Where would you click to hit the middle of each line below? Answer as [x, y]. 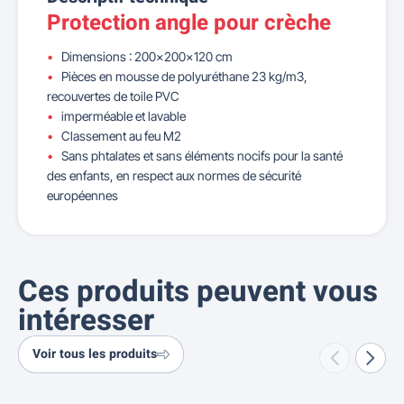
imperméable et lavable [124, 116]
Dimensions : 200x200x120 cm [147, 56]
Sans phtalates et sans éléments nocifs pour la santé [202, 156]
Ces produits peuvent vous [198, 292]
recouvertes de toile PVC [113, 96]
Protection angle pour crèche [189, 23]
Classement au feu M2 [121, 136]
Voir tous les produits [95, 354]
